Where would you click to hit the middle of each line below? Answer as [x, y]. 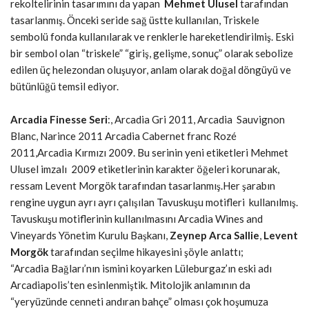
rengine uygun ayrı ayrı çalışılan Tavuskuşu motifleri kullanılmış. [154, 202]
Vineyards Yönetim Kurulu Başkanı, [90, 235]
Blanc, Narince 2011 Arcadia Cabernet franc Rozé [123, 136]
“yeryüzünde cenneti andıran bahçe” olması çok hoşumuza [139, 301]
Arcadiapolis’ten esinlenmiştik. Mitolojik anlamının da [130, 285]
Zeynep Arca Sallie [215, 235]
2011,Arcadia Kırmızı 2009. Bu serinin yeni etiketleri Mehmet [149, 152]
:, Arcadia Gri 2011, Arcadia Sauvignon [196, 119]
